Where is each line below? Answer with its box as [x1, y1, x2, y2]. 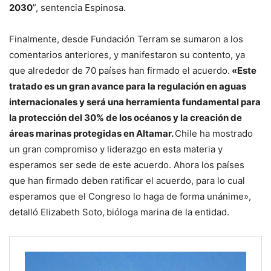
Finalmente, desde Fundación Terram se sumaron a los [9, 33, 243, 45]
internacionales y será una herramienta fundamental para [9, 96, 261, 108]
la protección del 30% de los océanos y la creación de [9, 111, 242, 123]
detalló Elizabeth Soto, [9, 206, 105, 218]
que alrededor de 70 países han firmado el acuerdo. [9, 64, 230, 76]
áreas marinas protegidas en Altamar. [9, 127, 175, 139]
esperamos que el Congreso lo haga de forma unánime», [9, 190, 251, 202]
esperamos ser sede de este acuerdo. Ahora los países [9, 158, 244, 171]
